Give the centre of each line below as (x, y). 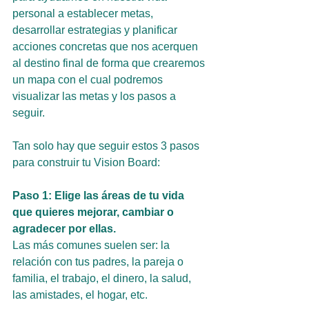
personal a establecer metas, (84, 13)
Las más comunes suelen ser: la (92, 245)
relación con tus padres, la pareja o (99, 262)
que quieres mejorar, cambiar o (94, 212)
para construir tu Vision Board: (86, 162)
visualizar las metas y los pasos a (96, 96)
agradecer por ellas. (64, 229)
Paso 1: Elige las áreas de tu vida (100, 196)
